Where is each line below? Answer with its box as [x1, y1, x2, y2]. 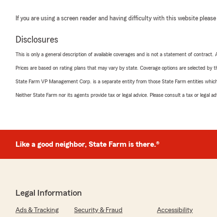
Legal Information [15, 188, 82, 197]
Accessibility [157, 207, 193, 214]
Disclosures [15, 35, 58, 45]
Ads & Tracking [15, 207, 59, 214]
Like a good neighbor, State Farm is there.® [15, 140, 159, 148]
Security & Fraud [74, 207, 123, 214]
